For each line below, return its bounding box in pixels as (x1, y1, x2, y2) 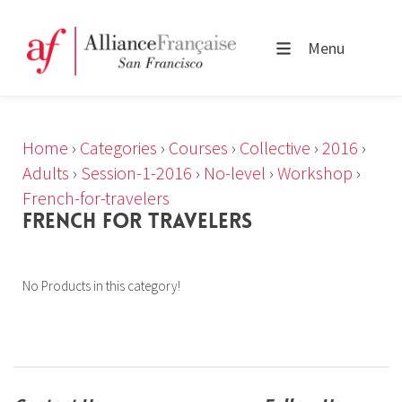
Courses (169, 136, 228, 159)
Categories (80, 136, 157, 159)
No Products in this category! (22, 277, 180, 294)
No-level (204, 162, 266, 184)
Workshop (277, 162, 353, 184)
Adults (22, 162, 69, 184)
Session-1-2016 (81, 162, 192, 184)
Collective (240, 136, 310, 159)
